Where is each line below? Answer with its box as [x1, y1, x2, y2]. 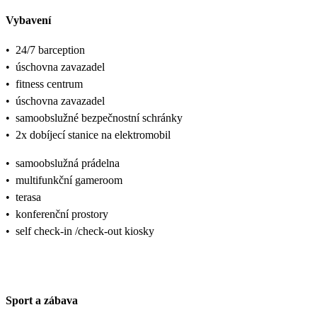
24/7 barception [16, 43, 85, 56]
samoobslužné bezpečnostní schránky [16, 111, 183, 124]
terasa [16, 190, 41, 203]
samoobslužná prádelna [16, 156, 120, 169]
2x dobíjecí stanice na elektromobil [16, 128, 171, 141]
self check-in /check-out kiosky [16, 224, 154, 237]
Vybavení [6, 13, 51, 26]
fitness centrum [16, 77, 83, 90]
